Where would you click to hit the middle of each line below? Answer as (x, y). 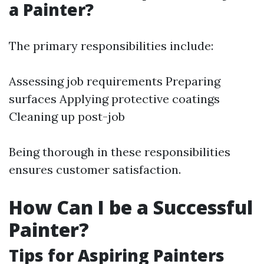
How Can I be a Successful (131, 207)
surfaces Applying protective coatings (114, 99)
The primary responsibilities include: (111, 46)
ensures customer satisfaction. (95, 169)
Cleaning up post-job (67, 116)
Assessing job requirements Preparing (115, 81)
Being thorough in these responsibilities (120, 152)
